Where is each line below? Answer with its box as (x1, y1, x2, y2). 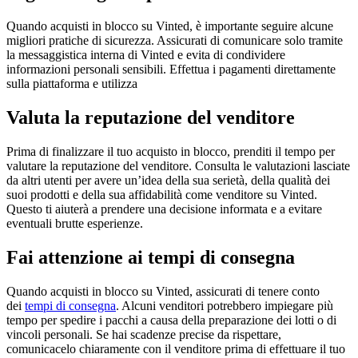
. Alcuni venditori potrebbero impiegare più (116, 298, 333, 312)
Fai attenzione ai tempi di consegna (6, 246, 295, 268)
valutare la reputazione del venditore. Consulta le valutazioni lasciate (6, 159, 350, 173)
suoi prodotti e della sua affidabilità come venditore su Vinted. (6, 188, 317, 201)
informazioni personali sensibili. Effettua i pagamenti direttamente (6, 62, 336, 77)
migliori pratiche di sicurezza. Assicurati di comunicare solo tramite (6, 34, 343, 48)
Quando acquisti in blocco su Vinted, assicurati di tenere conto (6, 284, 320, 298)
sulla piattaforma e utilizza (6, 77, 137, 91)
